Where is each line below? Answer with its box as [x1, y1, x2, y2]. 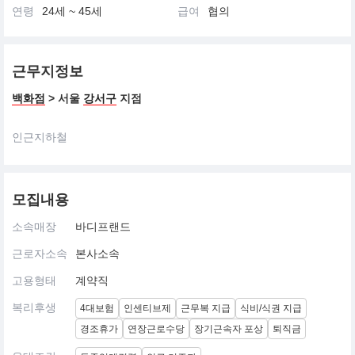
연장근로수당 [128, 323, 185, 334]
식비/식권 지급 [240, 303, 302, 314]
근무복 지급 [181, 303, 231, 314]
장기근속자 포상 [194, 323, 263, 334]
